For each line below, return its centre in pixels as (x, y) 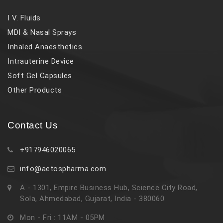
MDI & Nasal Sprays (42, 32)
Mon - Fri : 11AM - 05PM (62, 217)
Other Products (35, 90)
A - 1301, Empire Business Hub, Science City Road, (109, 187)
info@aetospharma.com (63, 168)
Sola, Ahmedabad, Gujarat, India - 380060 (92, 198)
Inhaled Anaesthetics (45, 47)
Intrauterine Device (41, 61)
